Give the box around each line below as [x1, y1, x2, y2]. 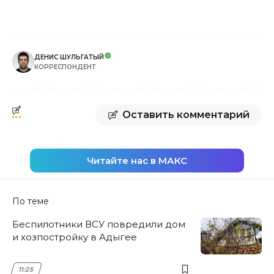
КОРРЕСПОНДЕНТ [34, 62, 96, 71]
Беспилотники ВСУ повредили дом [12, 218, 185, 230]
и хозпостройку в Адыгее [12, 231, 137, 243]
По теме [12, 195, 49, 207]
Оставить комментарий [122, 108, 250, 120]
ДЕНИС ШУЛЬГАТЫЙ [34, 53, 104, 61]
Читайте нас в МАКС [87, 154, 187, 166]
